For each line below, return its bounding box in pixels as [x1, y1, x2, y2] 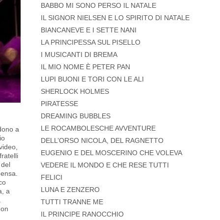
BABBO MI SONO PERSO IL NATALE [40, 1, 156, 10]
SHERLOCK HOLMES [40, 87, 109, 96]
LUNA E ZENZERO [40, 186, 100, 194]
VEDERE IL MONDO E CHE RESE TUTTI [40, 161, 169, 169]
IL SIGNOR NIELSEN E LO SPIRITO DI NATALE [40, 14, 190, 22]
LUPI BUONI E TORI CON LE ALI [40, 75, 144, 83]
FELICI [40, 173, 62, 182]
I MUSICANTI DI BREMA [40, 51, 117, 59]
